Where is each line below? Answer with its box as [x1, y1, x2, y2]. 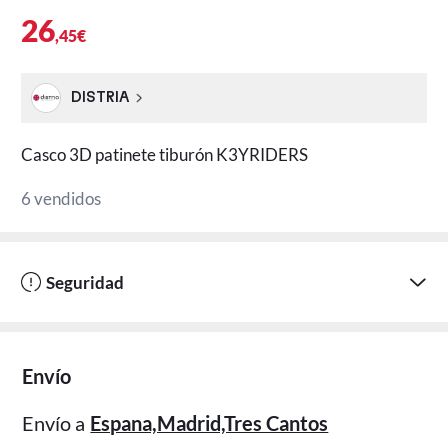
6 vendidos [21, 187, 102, 209]
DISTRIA [70, 90, 129, 105]
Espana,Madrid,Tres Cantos [90, 411, 329, 436]
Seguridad [46, 271, 124, 293]
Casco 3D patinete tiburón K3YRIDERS [21, 143, 309, 165]
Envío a [22, 411, 86, 436]
